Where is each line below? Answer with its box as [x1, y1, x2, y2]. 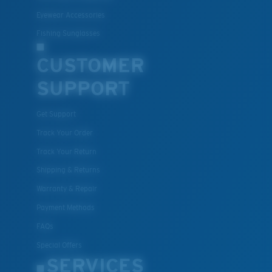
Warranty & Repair [36, 185, 97, 194]
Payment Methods [36, 203, 95, 212]
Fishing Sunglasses [36, 29, 100, 38]
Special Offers [36, 240, 82, 250]
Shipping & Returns [36, 166, 100, 175]
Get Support [36, 110, 76, 119]
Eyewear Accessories [36, 10, 105, 19]
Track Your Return [36, 147, 97, 156]
